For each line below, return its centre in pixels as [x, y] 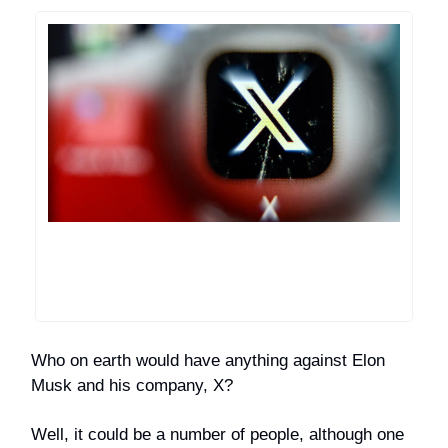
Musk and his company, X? [132, 386]
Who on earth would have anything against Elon [208, 361]
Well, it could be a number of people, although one [217, 435]
